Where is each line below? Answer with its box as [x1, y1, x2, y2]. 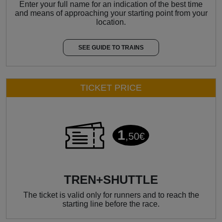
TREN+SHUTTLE [64, 172, 158, 186]
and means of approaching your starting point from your [14, 8, 208, 17]
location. [96, 17, 126, 26]
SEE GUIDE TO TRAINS [78, 44, 144, 51]
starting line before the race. [62, 199, 160, 208]
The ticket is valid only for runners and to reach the [23, 190, 199, 199]
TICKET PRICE [80, 82, 142, 93]
